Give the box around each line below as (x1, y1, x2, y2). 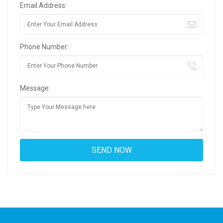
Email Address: (20, 1, 67, 9)
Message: (20, 84, 50, 92)
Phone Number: (20, 43, 69, 51)
